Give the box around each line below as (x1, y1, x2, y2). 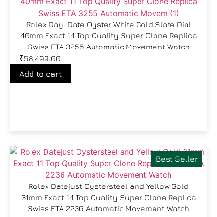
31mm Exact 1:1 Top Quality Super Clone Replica (21, 193, 196, 201)
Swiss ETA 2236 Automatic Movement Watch (28, 204, 189, 213)
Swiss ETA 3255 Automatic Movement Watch (27, 42, 190, 51)
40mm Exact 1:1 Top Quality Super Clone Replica (20, 31, 197, 40)
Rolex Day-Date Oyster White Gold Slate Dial (26, 20, 191, 29)
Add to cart (19, 69, 62, 78)
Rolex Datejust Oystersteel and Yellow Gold (29, 182, 188, 190)
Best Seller (156, 155, 198, 163)
